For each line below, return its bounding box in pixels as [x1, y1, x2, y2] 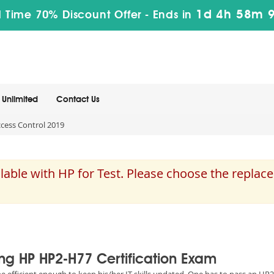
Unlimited [2, 95, 38, 104]
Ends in [149, 10, 196, 21]
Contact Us [56, 95, 100, 104]
